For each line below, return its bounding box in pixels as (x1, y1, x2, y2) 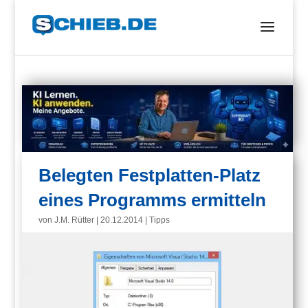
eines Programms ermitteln (38, 190, 267, 211)
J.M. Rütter (54, 215, 95, 225)
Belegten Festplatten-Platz (38, 165, 261, 186)
